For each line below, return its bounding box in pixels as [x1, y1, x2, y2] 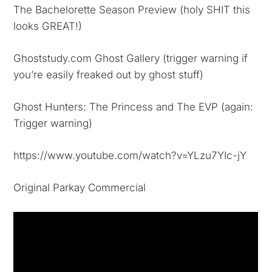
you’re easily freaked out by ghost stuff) [13, 69, 204, 81]
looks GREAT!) [13, 20, 83, 32]
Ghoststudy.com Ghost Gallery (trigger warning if [13, 52, 248, 64]
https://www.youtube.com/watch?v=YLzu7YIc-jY [13, 149, 247, 161]
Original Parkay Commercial [13, 182, 146, 194]
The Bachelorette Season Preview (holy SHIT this [13, 4, 251, 16]
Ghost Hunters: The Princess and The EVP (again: [13, 101, 254, 113]
